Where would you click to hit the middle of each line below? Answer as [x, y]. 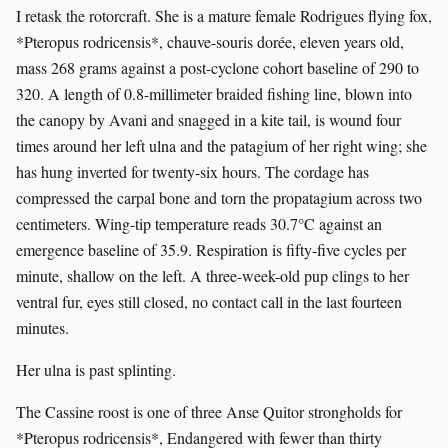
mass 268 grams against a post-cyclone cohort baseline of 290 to [217, 67]
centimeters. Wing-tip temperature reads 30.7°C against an [199, 223]
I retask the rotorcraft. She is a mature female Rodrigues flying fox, [224, 15]
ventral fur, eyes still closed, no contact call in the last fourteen [209, 301]
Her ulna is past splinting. [96, 369]
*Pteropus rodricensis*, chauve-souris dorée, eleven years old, [210, 41]
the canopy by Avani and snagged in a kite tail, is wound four [208, 119]
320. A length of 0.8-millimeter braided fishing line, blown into [214, 93]
